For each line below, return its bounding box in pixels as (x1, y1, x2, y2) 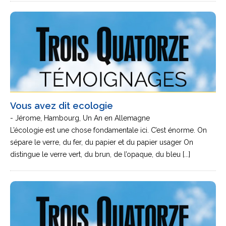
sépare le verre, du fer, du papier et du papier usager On (10, 138, 193, 146)
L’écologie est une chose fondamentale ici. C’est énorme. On (10, 126, 207, 134)
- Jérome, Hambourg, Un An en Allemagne (10, 114, 150, 122)
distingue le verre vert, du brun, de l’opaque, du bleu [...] (10, 150, 190, 158)
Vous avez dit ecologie (10, 100, 113, 111)
